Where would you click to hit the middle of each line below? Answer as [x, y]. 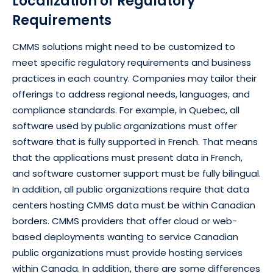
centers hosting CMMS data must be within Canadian [134, 205]
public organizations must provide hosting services [127, 253]
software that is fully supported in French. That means [135, 142]
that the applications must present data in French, [127, 158]
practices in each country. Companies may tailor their [134, 79]
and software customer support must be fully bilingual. [136, 174]
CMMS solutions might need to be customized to [124, 47]
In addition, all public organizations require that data [131, 190]
